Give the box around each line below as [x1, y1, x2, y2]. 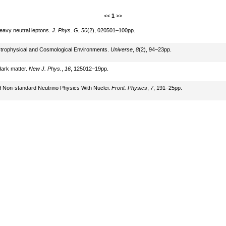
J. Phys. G [51, 27, 78, 33]
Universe [110, 46, 133, 52]
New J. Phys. [28, 66, 62, 72]
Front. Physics [111, 85, 147, 91]
